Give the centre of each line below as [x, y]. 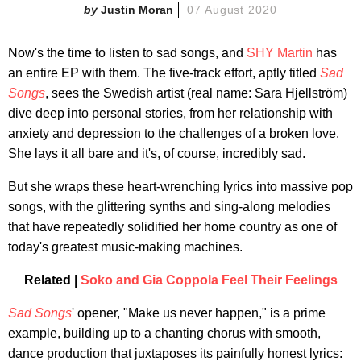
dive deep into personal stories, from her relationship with [170, 113]
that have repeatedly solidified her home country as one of [172, 226]
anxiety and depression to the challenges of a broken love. [174, 133]
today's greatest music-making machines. [125, 247]
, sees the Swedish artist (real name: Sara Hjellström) [196, 93]
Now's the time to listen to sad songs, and [127, 52]
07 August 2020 [232, 9]
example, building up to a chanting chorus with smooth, [164, 333]
